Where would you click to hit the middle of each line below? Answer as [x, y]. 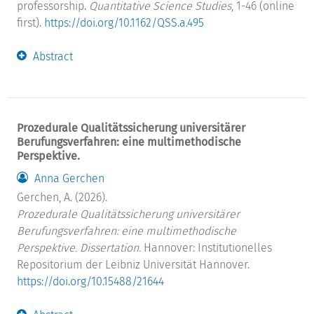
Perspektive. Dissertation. [79, 247]
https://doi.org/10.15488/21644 [91, 281]
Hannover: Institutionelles [207, 247]
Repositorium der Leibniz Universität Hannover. [134, 264]
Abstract [53, 56]
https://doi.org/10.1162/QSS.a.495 [124, 22]
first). [31, 22]
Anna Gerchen [70, 179]
